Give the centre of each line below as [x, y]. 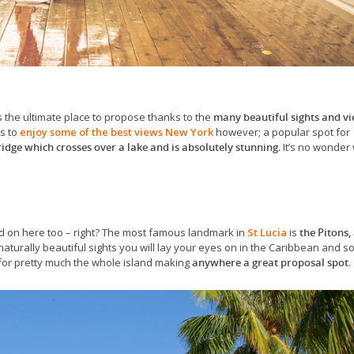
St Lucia [267, 232]
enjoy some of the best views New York [117, 132]
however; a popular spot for [282, 132]
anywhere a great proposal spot [270, 262]
